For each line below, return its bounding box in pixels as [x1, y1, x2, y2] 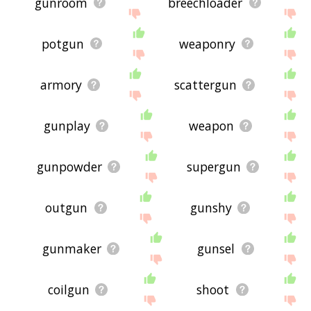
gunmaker [42, 239, 101, 257]
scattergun [174, 76, 237, 93]
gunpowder [36, 158, 102, 175]
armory [40, 76, 83, 93]
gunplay [43, 117, 90, 134]
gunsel [197, 239, 235, 257]
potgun [42, 35, 85, 52]
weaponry [179, 35, 236, 52]
